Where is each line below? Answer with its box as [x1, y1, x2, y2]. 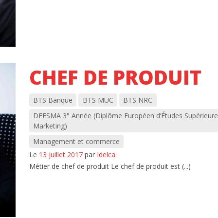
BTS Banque [33, 95, 73, 105]
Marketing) [33, 121, 67, 131]
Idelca [96, 149, 115, 159]
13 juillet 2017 [38, 149, 83, 159]
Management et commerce [33, 137, 120, 146]
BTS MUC [82, 95, 113, 105]
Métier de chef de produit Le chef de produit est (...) [29, 161, 191, 171]
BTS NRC [123, 95, 153, 105]
